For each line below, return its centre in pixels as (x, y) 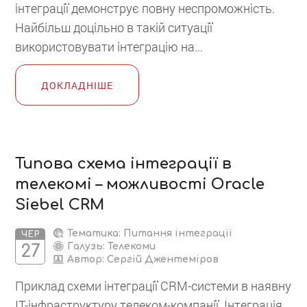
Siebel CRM (60, 205)
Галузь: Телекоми (110, 246)
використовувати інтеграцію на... (109, 46)
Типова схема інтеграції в (124, 163)
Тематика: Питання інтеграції (148, 233)
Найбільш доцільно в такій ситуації (114, 27)
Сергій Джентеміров (163, 259)
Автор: (86, 259)
